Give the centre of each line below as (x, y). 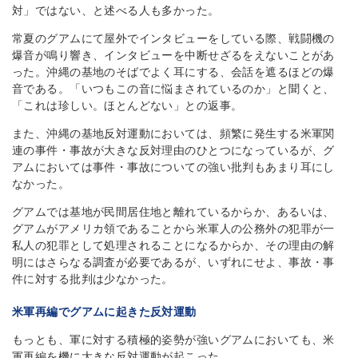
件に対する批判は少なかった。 (93, 279)
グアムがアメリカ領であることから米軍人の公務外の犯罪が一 (173, 229)
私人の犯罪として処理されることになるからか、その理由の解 (173, 245)
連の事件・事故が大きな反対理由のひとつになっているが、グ (173, 150)
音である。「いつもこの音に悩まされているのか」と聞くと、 (173, 89)
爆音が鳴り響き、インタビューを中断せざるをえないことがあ (173, 55)
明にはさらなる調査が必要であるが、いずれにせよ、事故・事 (173, 262)
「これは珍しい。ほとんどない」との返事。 (127, 105)
